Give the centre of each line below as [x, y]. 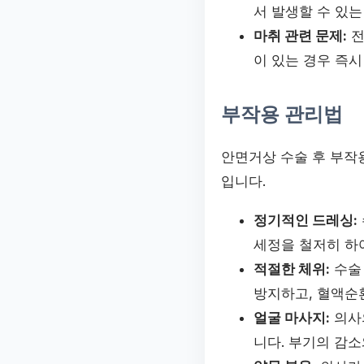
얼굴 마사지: [292, 318]
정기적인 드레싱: [305, 221]
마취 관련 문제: [300, 35]
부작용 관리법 [282, 114]
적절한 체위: [292, 269]
